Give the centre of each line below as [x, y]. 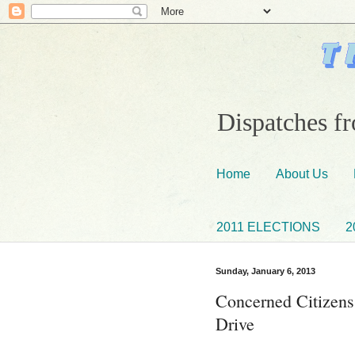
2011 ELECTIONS [268, 227]
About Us [302, 174]
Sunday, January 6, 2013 [265, 271]
